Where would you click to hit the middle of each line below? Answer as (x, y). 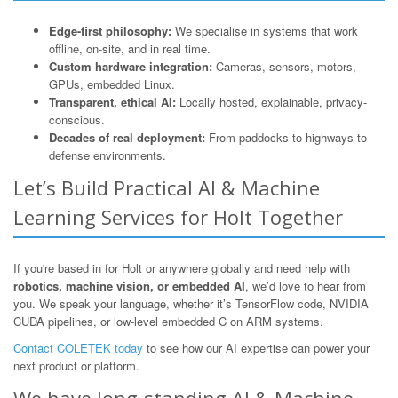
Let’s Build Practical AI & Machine (167, 187)
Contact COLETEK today (78, 348)
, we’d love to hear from (306, 286)
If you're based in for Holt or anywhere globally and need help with (182, 268)
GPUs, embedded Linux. (112, 84)
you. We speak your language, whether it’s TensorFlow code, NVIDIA (191, 303)
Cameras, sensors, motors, (284, 66)
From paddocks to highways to (286, 137)
